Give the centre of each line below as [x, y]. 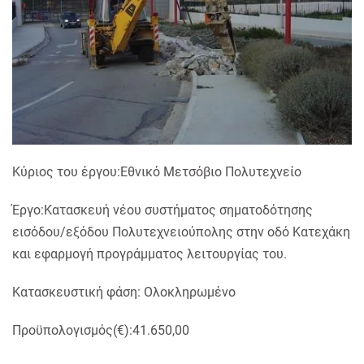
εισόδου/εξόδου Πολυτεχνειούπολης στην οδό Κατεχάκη [181, 232]
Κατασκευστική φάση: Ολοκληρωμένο [124, 292]
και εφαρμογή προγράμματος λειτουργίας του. [149, 254]
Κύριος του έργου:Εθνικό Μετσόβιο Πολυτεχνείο [157, 172]
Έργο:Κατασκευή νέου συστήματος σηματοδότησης [162, 210]
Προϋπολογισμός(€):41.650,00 [101, 331]
